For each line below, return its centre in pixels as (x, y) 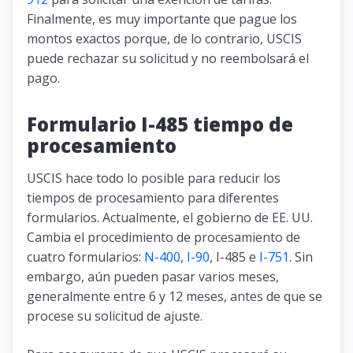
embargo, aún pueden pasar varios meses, (153, 276)
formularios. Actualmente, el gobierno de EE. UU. (170, 217)
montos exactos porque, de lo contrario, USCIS (164, 38)
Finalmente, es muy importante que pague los (162, 19)
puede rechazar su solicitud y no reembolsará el (168, 58)
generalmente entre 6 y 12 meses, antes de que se (175, 296)
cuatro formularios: (85, 256)
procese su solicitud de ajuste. (115, 316)
